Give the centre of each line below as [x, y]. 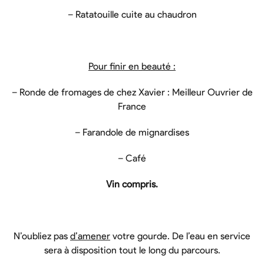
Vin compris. [132, 184]
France [132, 106]
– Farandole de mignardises [132, 132]
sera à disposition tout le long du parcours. [132, 250]
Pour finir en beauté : [132, 66]
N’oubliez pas [42, 236]
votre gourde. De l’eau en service [180, 236]
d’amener [90, 236]
